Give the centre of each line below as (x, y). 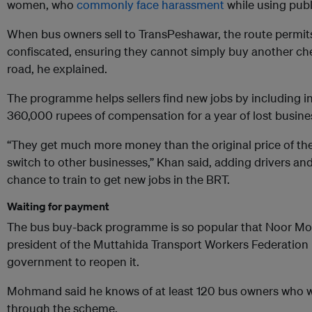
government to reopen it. (73, 262)
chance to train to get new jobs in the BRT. (118, 180)
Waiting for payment (59, 206)
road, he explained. (57, 69)
